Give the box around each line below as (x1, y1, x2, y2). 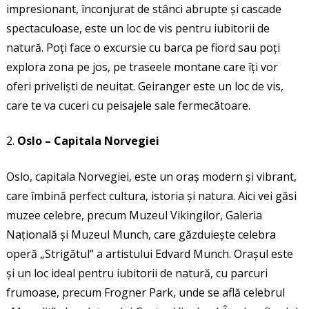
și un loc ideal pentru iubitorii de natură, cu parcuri (6, 266, 268, 281)
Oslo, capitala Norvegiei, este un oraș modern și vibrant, (6, 169, 297, 185)
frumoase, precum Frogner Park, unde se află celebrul (6, 285, 285, 301)
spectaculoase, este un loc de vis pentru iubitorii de (6, 21, 270, 37)
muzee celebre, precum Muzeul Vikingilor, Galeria (6, 208, 262, 223)
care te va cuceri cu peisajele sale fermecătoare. (6, 98, 250, 114)
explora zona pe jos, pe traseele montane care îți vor (6, 59, 278, 75)
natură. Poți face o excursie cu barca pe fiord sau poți (6, 40, 280, 56)
